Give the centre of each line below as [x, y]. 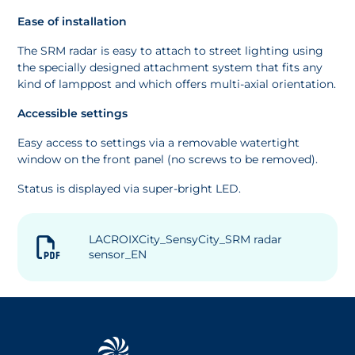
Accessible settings [73, 113]
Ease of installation [73, 21]
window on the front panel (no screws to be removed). [168, 159]
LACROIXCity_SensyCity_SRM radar [186, 239]
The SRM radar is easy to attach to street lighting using [171, 50]
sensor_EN [118, 254]
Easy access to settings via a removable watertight [159, 142]
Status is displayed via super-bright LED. [130, 188]
